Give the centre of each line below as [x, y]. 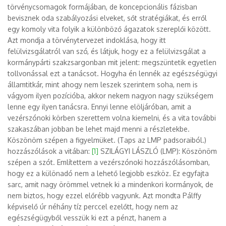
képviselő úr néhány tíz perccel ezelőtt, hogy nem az [93, 207]
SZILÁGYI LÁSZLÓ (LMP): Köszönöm [158, 151]
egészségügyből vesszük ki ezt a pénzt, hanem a [87, 218]
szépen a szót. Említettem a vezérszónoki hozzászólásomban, [109, 162]
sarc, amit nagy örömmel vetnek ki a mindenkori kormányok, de [110, 184]
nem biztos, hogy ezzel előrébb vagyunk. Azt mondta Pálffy [104, 195]
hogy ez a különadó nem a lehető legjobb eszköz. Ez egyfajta [108, 173]
